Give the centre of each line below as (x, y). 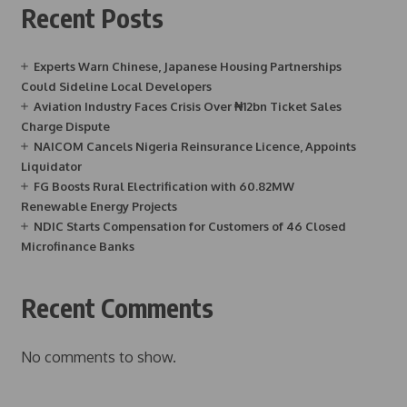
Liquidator (51, 166)
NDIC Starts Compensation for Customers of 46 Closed (189, 226)
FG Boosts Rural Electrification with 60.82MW (164, 186)
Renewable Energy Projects (99, 206)
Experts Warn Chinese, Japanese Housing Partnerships (187, 66)
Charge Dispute (65, 126)
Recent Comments (117, 308)
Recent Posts (92, 18)
